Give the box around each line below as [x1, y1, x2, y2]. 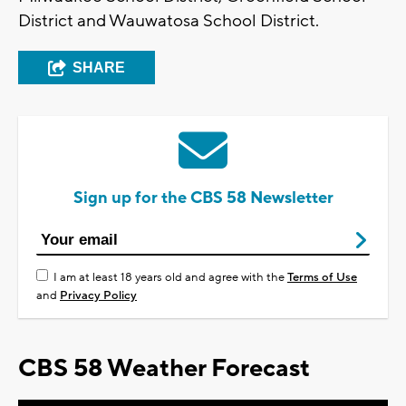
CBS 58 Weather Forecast [18, 353, 310, 385]
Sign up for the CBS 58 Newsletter [72, 188, 333, 209]
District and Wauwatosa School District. [18, 10, 319, 33]
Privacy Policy [60, 288, 137, 304]
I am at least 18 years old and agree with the [53, 270, 287, 285]
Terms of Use [287, 270, 357, 285]
